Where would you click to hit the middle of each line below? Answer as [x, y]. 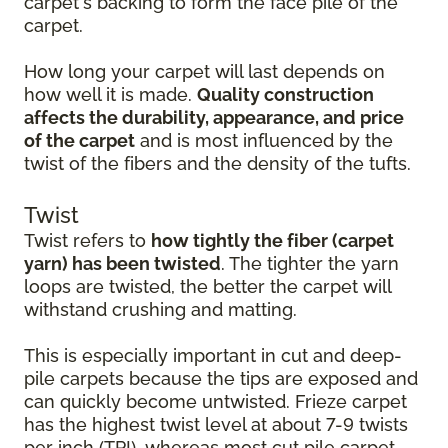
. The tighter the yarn [310, 263]
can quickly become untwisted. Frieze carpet [215, 401]
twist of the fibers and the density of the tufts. [217, 163]
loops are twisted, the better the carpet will [207, 286]
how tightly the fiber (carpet [272, 240]
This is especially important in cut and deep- [213, 355]
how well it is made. [110, 94]
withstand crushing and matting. [160, 309]
